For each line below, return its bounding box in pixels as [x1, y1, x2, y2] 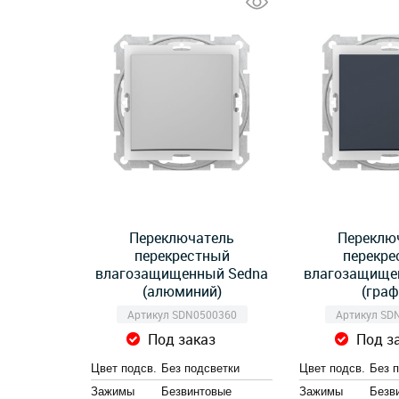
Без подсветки [161, 362, 240, 375]
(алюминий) [142, 281, 222, 301]
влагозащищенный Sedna [95, 264, 268, 283]
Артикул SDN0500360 [126, 307, 237, 322]
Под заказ [148, 330, 216, 349]
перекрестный [134, 246, 230, 265]
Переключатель [129, 228, 234, 248]
